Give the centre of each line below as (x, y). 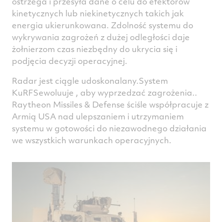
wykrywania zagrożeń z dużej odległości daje (101, 37)
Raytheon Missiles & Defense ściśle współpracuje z (110, 104)
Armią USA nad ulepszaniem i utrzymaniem (98, 116)
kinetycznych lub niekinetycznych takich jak (98, 13)
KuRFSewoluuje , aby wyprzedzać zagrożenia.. (105, 92)
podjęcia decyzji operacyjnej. (70, 61)
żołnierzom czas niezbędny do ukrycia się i (95, 49)
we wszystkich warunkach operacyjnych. (92, 140)
